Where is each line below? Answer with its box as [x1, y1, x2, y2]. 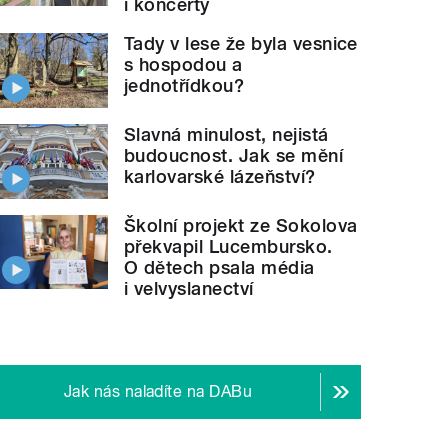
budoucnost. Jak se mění [124, 144, 344, 166]
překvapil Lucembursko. [124, 235, 333, 257]
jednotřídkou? [124, 75, 245, 97]
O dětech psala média [124, 256, 315, 278]
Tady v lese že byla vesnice [124, 33, 358, 55]
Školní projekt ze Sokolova [124, 214, 358, 236]
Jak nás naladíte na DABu [63, 381, 253, 401]
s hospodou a [124, 54, 243, 76]
